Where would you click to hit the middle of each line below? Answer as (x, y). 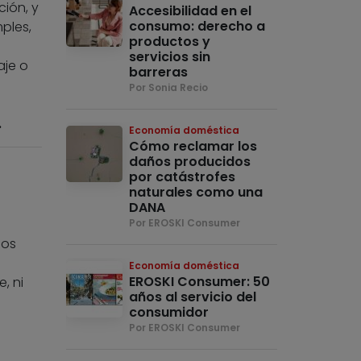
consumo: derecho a (197, 27)
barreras (159, 73)
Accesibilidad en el (191, 11)
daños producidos (190, 162)
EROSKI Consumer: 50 (200, 282)
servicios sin (170, 57)
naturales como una (196, 193)
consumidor (169, 313)
